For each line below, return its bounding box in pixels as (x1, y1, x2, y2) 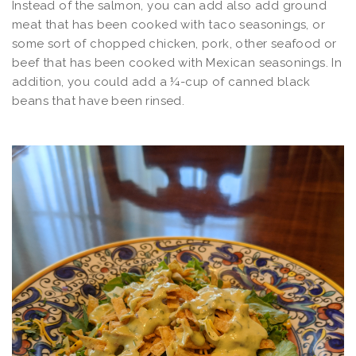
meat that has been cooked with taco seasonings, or (12, 17, 325, 32)
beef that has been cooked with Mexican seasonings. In (12, 55, 342, 70)
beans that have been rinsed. (12, 93, 185, 108)
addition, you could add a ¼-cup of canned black (12, 74, 311, 89)
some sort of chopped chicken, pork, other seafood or (12, 36, 337, 51)
